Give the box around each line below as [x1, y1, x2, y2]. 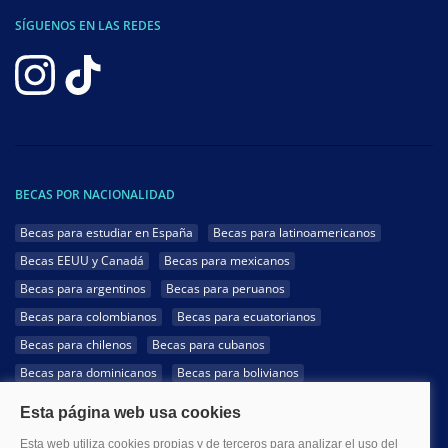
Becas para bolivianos [177, 364, 299, 382]
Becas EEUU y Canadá [20, 252, 144, 270]
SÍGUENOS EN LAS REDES [15, 17, 161, 35]
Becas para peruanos [166, 280, 285, 298]
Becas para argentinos [20, 280, 146, 298]
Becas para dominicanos [20, 364, 157, 382]
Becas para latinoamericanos [213, 224, 376, 242]
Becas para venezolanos [20, 392, 156, 410]
